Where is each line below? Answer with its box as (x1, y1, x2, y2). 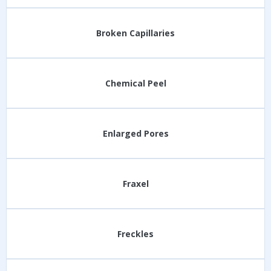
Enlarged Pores (102, 128, 169, 139)
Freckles (117, 228, 154, 240)
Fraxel (122, 178, 149, 189)
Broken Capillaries (96, 27, 175, 39)
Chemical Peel (105, 77, 166, 89)
